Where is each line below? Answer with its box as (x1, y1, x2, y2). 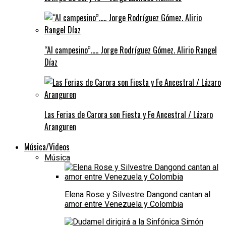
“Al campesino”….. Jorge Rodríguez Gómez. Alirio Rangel (44, 43, 217, 56)
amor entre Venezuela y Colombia (65, 199, 183, 209)
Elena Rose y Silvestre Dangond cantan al (65, 189, 210, 199)
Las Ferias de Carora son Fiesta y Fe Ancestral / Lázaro (44, 108, 213, 121)
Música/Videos (24, 140, 70, 153)
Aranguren (44, 120, 76, 133)
